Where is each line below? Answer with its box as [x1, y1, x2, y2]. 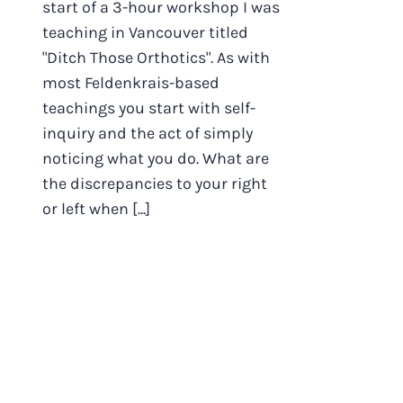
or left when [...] [42, 199, 150, 219]
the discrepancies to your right [42, 174, 267, 193]
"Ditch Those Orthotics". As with [42, 48, 270, 67]
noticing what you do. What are [42, 148, 269, 168]
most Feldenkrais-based [42, 73, 219, 93]
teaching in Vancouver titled [42, 22, 248, 42]
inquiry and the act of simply [42, 123, 253, 143]
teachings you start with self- [42, 98, 255, 118]
